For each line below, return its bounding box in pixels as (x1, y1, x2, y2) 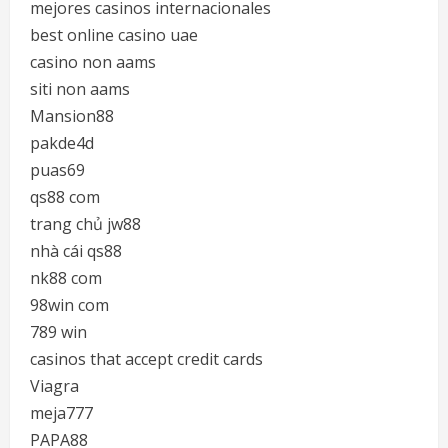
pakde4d (30, 132, 94, 154)
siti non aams (30, 78, 130, 100)
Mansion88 (30, 105, 114, 127)
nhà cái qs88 (30, 240, 122, 262)
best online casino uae (30, 24, 198, 46)
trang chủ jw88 (30, 213, 141, 235)
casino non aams (30, 51, 156, 73)
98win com (30, 294, 109, 316)
